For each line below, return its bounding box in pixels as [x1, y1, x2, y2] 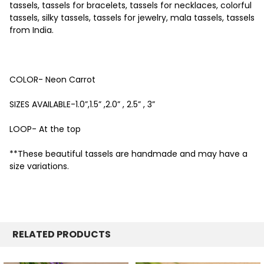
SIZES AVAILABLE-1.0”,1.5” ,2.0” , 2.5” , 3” [9, 98, 155, 110]
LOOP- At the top [9, 123, 81, 135]
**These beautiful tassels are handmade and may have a [9, 147, 247, 160]
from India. [9, 24, 54, 36]
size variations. [9, 160, 69, 172]
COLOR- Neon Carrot [9, 73, 95, 85]
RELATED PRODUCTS [12, 227, 111, 241]
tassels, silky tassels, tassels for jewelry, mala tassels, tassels [9, 11, 255, 24]
